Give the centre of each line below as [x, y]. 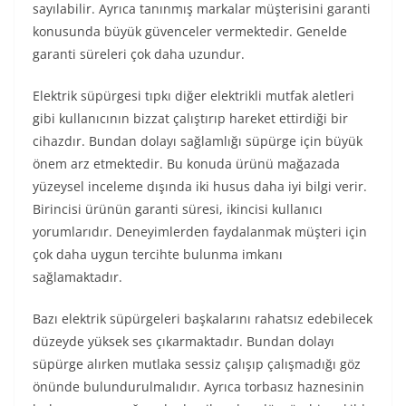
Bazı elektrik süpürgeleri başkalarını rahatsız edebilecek [203, 319]
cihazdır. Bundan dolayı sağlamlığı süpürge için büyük [198, 141]
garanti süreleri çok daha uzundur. [139, 54]
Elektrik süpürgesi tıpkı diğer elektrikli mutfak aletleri [193, 96]
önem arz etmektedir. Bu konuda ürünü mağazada [186, 164]
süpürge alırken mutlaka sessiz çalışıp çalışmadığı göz [197, 364]
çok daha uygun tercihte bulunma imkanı [158, 254]
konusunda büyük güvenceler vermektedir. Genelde [190, 31]
